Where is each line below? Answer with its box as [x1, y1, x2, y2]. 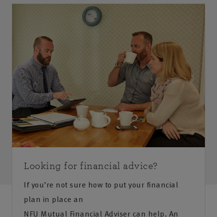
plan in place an [24, 193, 83, 205]
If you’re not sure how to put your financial [24, 179, 178, 191]
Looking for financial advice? [24, 161, 158, 171]
